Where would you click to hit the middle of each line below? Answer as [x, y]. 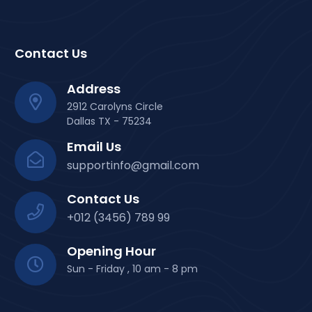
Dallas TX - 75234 [109, 121]
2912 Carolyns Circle [115, 107]
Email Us [94, 147]
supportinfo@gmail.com [133, 165]
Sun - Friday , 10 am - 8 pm [132, 269]
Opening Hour [111, 251]
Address [94, 89]
